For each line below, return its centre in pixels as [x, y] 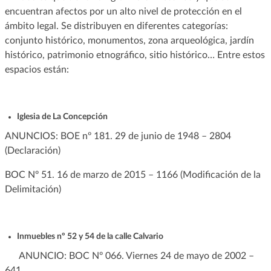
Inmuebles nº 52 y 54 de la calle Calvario [91, 236]
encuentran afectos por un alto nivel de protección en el [123, 11]
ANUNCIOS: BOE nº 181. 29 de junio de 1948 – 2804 [118, 136]
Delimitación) [33, 189]
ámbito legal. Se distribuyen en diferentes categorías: [116, 26]
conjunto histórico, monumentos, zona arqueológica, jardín [129, 40]
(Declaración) [34, 150]
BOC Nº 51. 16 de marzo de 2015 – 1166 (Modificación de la [132, 175]
